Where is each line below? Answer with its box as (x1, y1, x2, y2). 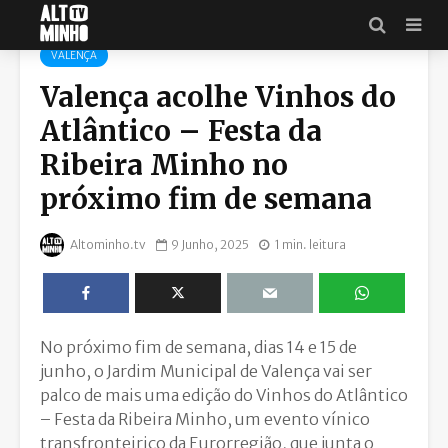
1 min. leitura (275, 236, 346, 252)
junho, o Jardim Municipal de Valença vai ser (40, 360, 372, 381)
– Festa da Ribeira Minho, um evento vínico (40, 408, 370, 429)
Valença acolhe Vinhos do (40, 79, 396, 115)
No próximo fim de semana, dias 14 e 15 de (40, 336, 357, 357)
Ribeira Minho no (40, 147, 288, 183)
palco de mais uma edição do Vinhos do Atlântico (40, 384, 408, 405)
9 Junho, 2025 (171, 236, 249, 252)
